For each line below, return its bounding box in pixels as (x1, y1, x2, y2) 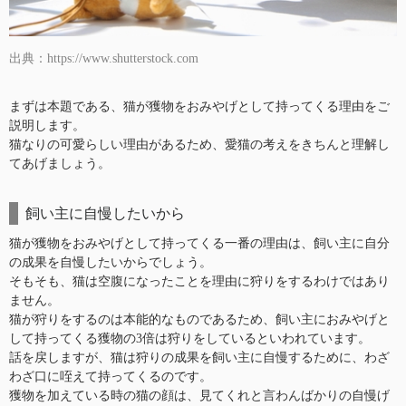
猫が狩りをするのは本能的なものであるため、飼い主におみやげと (9, 312, 390, 326)
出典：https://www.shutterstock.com (9, 51, 198, 65)
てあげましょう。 (9, 156, 111, 170)
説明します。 (9, 118, 85, 132)
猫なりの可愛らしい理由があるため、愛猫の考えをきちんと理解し (9, 137, 390, 151)
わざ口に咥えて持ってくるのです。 (9, 369, 212, 383)
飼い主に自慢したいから (25, 205, 185, 221)
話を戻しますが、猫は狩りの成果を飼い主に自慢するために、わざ (9, 350, 390, 364)
